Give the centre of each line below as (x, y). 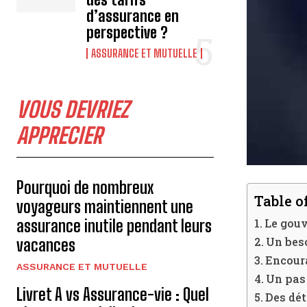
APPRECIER (59, 136)
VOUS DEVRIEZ (73, 110)
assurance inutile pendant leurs (114, 226)
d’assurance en (133, 16)
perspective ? (127, 33)
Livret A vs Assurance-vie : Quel (113, 294)
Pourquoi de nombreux (85, 187)
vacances (46, 245)
